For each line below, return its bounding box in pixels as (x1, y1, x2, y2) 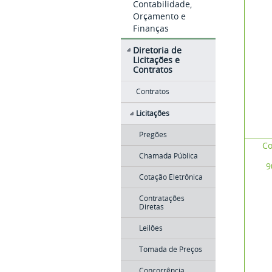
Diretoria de (132, 44, 182, 56)
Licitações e (132, 54, 180, 66)
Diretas (138, 202, 164, 211)
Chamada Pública (138, 151, 198, 160)
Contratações (138, 194, 185, 203)
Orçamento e (132, 10, 186, 22)
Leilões (138, 223, 163, 233)
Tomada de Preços (138, 245, 202, 254)
